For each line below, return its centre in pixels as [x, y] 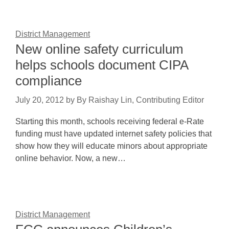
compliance [49, 81]
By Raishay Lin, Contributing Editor [140, 100]
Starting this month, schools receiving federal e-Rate [110, 121]
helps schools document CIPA [102, 65]
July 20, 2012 [40, 100]
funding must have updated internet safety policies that [113, 134]
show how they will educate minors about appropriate [111, 146]
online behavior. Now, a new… [71, 158]
